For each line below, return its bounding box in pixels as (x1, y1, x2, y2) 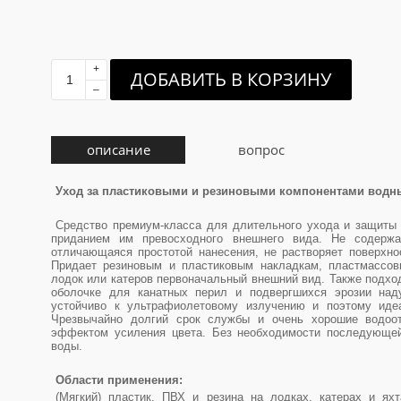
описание (86, 141, 150, 158)
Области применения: (55, 373, 183, 387)
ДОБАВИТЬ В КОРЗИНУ (131, 67, 331, 91)
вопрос (238, 141, 285, 158)
